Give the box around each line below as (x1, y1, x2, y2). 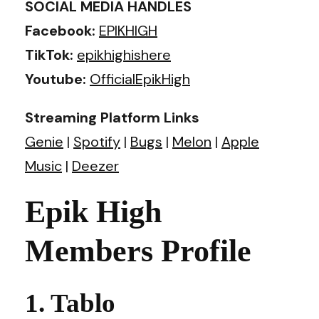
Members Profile (25, 233, 251, 268)
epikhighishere (77, 45, 171, 64)
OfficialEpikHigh (90, 69, 190, 88)
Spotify (73, 132, 120, 151)
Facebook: (25, 21, 99, 40)
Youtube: (25, 69, 90, 88)
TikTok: (25, 45, 77, 64)
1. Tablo (25, 288, 115, 318)
